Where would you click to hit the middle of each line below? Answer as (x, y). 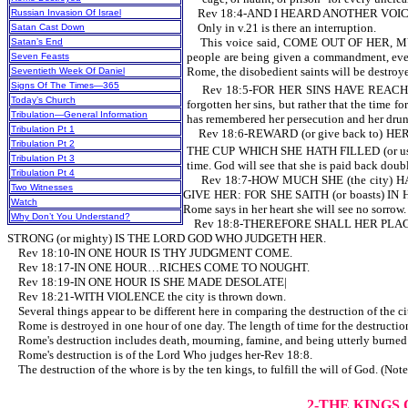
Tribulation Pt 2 (43, 144)
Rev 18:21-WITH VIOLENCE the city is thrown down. (147, 296)
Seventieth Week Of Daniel (68, 71)
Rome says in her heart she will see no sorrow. (295, 209)
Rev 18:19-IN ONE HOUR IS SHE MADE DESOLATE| (147, 281)
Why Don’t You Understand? (71, 217)
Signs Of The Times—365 (65, 86)
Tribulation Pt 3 (43, 158)
